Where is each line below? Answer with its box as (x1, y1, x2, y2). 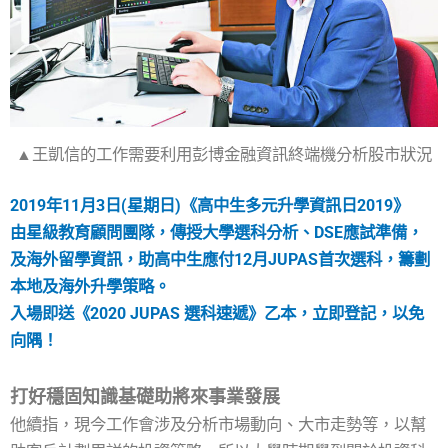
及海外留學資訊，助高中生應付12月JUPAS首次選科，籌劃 (10, 250, 430, 270)
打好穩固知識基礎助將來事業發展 (10, 385, 280, 407)
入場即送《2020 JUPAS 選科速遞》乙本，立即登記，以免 (10, 304, 424, 324)
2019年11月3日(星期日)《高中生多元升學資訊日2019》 (10, 196, 409, 216)
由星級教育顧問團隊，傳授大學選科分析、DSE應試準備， (10, 223, 423, 243)
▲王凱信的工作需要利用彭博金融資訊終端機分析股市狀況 (16, 144, 432, 164)
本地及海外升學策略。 (10, 277, 170, 297)
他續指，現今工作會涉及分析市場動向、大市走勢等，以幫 (10, 414, 426, 434)
